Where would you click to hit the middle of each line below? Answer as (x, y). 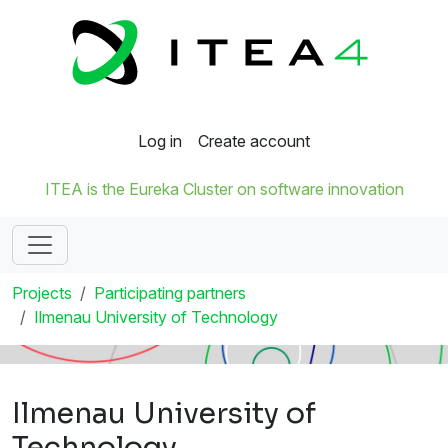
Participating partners (170, 293)
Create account (254, 141)
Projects (42, 293)
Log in (160, 141)
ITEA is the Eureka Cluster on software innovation (224, 189)
